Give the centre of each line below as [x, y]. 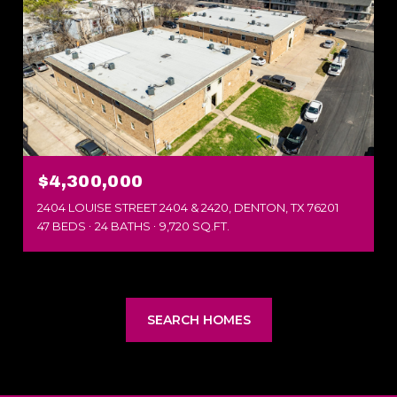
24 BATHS [123, 226]
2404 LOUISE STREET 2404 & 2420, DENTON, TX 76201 [188, 207]
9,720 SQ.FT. [195, 226]
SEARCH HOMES [198, 319]
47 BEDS [62, 226]
